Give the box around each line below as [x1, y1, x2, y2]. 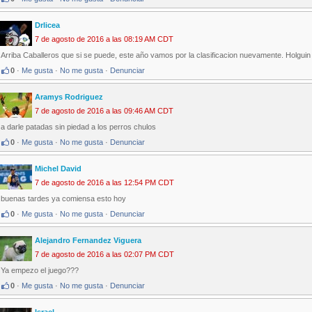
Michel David [35, 164, 81, 173]
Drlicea [35, 21, 60, 30]
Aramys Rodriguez [35, 93, 103, 102]
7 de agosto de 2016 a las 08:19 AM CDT [35, 35, 173, 44]
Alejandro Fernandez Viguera [35, 236, 141, 245]
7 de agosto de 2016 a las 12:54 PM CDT [35, 178, 174, 187]
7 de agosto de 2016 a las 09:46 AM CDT [35, 107, 173, 116]
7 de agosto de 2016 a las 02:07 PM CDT [35, 250, 174, 259]
